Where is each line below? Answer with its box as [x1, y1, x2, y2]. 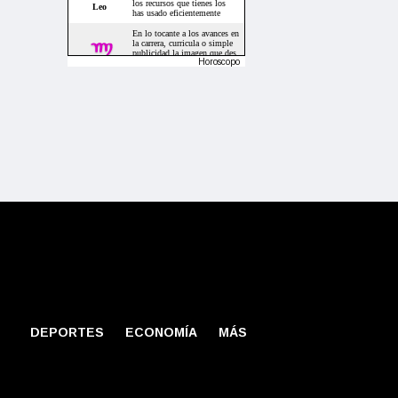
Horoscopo [198, 57, 240, 68]
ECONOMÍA [125, 325, 197, 340]
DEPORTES [30, 325, 104, 340]
